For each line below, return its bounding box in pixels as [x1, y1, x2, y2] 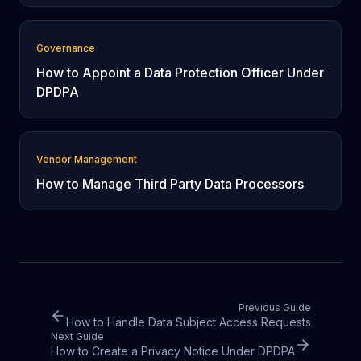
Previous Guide [239, 301, 311, 313]
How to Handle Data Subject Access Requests [66, 315, 311, 329]
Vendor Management [36, 153, 137, 165]
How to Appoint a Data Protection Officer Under [36, 64, 324, 81]
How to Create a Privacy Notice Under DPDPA [50, 344, 295, 358]
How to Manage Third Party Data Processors [36, 176, 304, 192]
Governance [36, 42, 95, 54]
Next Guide [50, 330, 104, 342]
